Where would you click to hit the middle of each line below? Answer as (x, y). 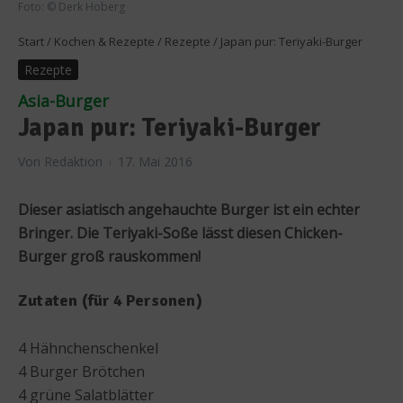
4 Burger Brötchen (81, 371)
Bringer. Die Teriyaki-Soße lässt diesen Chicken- (180, 233)
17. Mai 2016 (155, 161)
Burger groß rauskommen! (109, 256)
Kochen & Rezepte (104, 41)
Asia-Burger (63, 100)
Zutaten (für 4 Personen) (110, 300)
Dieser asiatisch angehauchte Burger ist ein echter (189, 209)
